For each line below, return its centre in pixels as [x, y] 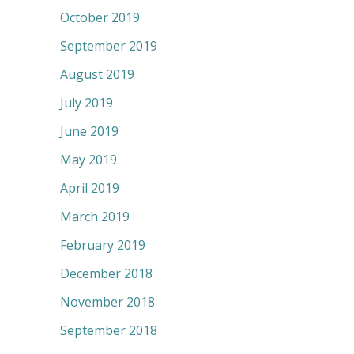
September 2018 [109, 331]
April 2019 [90, 188]
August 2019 [97, 75]
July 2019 [87, 103]
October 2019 [100, 18]
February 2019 [103, 245]
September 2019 [109, 46]
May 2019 [88, 160]
